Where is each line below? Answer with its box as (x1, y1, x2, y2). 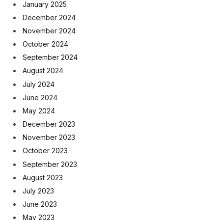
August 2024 (23, 66, 63, 75)
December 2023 (23, 120, 75, 129)
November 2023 (23, 133, 75, 142)
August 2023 (23, 173, 63, 182)
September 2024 (23, 53, 78, 62)
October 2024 (23, 40, 68, 49)
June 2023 (23, 200, 57, 209)
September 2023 (23, 160, 77, 168)
